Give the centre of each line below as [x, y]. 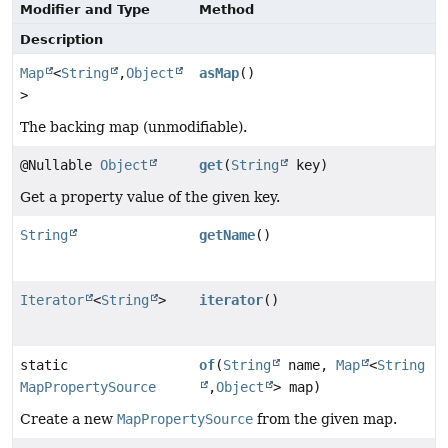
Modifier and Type [85, 10]
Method [227, 10]
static [44, 365]
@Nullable [60, 165]
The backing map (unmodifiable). [133, 127]
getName [227, 235]
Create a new [68, 419]
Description [61, 40]
